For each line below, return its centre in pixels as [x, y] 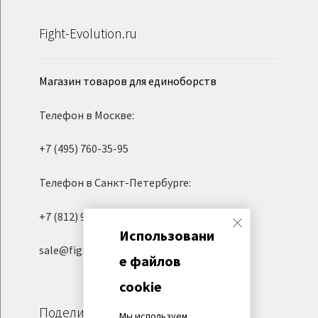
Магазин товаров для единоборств [127, 81]
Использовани [166, 235]
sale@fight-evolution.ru [98, 250]
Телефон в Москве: [86, 115]
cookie [140, 286]
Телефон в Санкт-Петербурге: [115, 182]
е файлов [150, 261]
